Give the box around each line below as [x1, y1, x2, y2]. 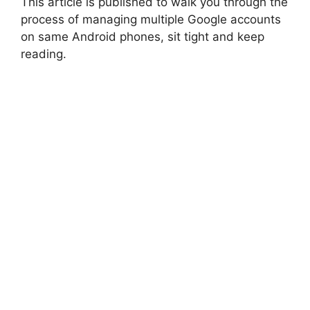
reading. [21, 47, 66, 62]
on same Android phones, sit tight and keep [21, 30, 264, 44]
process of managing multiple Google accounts [21, 12, 281, 27]
